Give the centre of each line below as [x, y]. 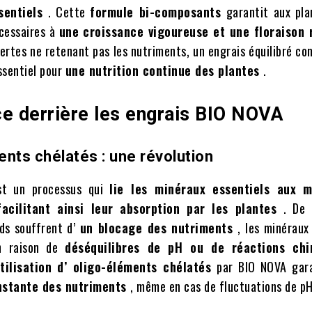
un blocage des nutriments [159, 228]
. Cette [69, 12]
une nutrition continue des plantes [164, 71]
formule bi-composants [158, 12]
